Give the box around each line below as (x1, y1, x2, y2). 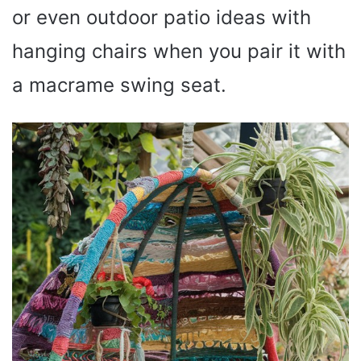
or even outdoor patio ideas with (12, 5, 311, 29)
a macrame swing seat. (12, 73, 226, 97)
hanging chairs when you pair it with (12, 39, 346, 63)
